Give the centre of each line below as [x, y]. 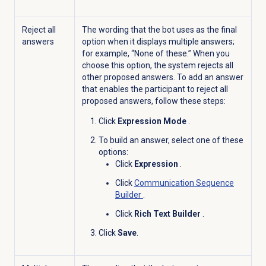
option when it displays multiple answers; [158, 41]
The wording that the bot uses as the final [159, 29]
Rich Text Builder [168, 213]
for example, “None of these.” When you [156, 53]
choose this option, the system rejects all [157, 65]
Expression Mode [153, 121]
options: [113, 152]
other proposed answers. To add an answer [162, 77]
